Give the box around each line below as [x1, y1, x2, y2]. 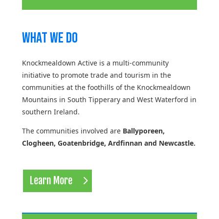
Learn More [29, 174, 72, 187]
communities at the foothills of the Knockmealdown [22, 82, 191, 92]
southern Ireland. [22, 107, 80, 116]
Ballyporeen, [122, 126, 165, 135]
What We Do [22, 29, 78, 47]
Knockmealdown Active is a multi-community [22, 58, 169, 67]
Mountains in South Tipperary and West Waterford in [22, 94, 197, 104]
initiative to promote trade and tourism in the [22, 70, 171, 80]
